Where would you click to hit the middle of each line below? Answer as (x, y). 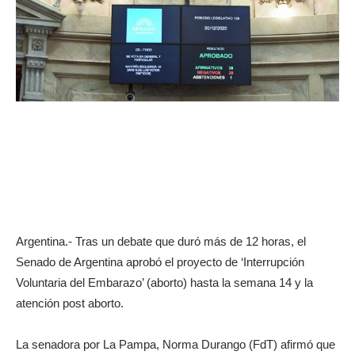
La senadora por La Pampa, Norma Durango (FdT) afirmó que (176, 344)
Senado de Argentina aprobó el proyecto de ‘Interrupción (160, 261)
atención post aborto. (70, 303)
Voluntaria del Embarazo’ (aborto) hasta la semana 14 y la (164, 282)
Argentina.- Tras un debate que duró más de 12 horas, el (161, 241)
